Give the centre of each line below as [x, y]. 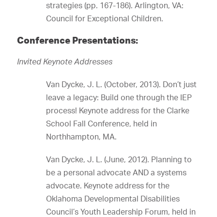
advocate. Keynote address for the [108, 186]
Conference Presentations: [77, 40]
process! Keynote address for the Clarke [118, 110]
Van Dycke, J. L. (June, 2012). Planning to [119, 159]
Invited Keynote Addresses [65, 62]
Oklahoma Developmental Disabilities [113, 199]
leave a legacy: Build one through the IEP [119, 97]
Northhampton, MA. [81, 137]
